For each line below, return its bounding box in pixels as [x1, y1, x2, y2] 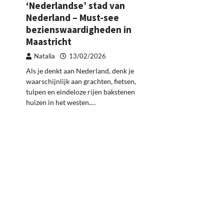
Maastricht [26, 35, 71, 47]
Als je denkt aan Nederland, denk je [26, 66, 134, 75]
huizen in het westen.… [26, 97, 95, 106]
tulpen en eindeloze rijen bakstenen [26, 87, 135, 96]
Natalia [34, 52, 55, 60]
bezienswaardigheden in [26, 23, 131, 35]
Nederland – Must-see [26, 11, 119, 23]
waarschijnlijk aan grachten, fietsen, [26, 76, 136, 85]
